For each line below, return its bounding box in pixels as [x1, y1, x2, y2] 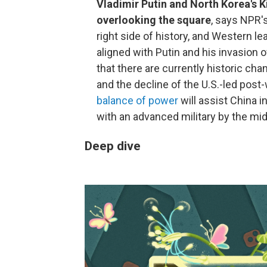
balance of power [97, 94, 178, 107]
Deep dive [85, 138, 141, 153]
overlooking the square [97, 14, 211, 26]
